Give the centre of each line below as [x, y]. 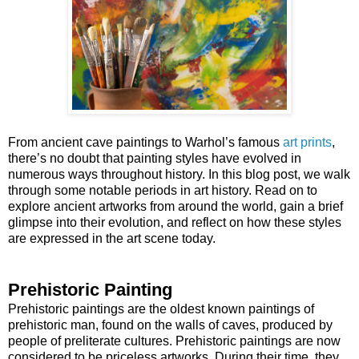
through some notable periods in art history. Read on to [163, 190]
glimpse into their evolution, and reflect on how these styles [175, 222]
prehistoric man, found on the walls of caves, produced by [170, 325]
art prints [307, 142]
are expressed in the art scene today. [112, 238]
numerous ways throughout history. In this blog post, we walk [179, 174]
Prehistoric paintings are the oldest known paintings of [161, 309]
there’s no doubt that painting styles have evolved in [155, 158]
